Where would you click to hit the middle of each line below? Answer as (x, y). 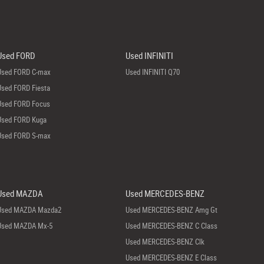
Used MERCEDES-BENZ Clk (165, 242)
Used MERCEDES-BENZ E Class (171, 258)
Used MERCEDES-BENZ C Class (172, 226)
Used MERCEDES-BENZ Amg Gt (172, 210)
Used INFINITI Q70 (153, 72)
